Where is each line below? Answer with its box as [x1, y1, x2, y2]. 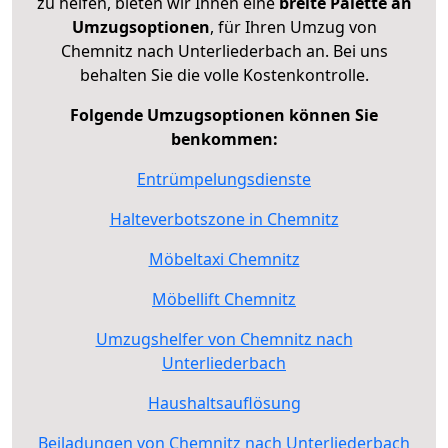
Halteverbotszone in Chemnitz [109, 207, 339, 230]
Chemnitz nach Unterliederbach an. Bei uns [60, 39, 388, 62]
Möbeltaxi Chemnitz [148, 247, 300, 270]
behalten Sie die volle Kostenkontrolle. [79, 63, 369, 86]
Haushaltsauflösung [147, 391, 301, 414]
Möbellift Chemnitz [152, 287, 296, 310]
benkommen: [170, 127, 278, 150]
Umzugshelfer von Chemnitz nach [95, 327, 353, 350]
